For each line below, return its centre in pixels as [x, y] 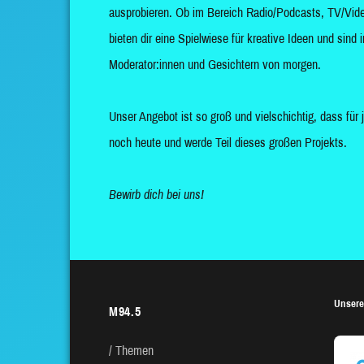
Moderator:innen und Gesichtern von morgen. [215, 65]
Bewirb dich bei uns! [156, 195]
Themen [134, 351]
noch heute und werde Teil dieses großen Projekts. [228, 143]
